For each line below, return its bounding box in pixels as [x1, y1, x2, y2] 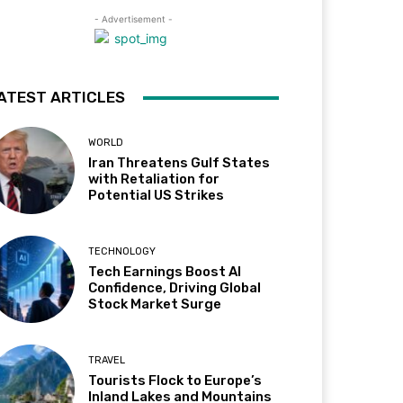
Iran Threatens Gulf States [88, 155, 271, 172]
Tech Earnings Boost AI [88, 264, 242, 281]
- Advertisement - [94, 13, 173, 24]
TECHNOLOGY [88, 246, 157, 258]
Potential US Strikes [88, 187, 225, 204]
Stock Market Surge [88, 296, 222, 313]
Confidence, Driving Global [88, 280, 262, 297]
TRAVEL [88, 354, 126, 367]
